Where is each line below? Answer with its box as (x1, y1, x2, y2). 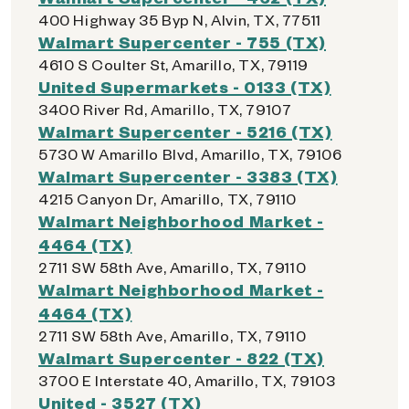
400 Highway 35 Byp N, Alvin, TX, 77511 (38, 10, 321, 29)
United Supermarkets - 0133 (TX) (38, 76, 331, 97)
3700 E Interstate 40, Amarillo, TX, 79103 (38, 371, 336, 390)
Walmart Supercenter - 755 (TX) (38, 31, 326, 52)
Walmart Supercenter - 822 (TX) (38, 347, 324, 368)
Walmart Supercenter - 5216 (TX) (38, 121, 332, 142)
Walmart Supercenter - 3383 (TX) (38, 165, 338, 186)
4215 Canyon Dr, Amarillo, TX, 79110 (38, 189, 297, 208)
